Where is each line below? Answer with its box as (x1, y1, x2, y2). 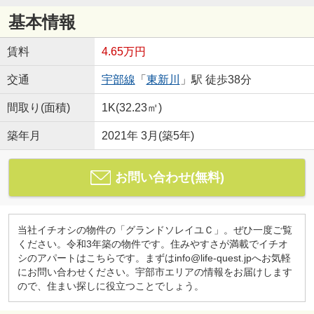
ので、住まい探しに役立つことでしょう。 (17, 280, 204, 292)
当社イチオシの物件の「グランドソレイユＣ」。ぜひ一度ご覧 (17, 224, 292, 235)
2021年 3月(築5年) (101, 130, 194, 142)
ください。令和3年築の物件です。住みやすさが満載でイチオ (17, 238, 288, 250)
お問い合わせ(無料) (114, 170, 224, 185)
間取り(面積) (6, 102, 70, 114)
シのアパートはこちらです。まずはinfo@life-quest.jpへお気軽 (17, 252, 291, 264)
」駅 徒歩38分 (179, 74, 252, 86)
